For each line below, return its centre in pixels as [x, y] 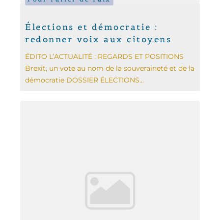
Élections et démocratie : [92, 27]
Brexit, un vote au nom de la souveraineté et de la [110, 69]
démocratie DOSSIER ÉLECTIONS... [85, 80]
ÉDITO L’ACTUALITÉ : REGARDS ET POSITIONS [105, 57]
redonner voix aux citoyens [98, 40]
